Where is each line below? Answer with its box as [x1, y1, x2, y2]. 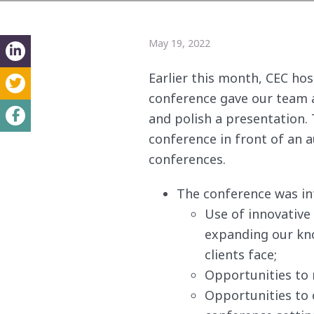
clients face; [205, 246, 277, 263]
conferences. [149, 151, 229, 168]
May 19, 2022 [149, 36, 210, 50]
